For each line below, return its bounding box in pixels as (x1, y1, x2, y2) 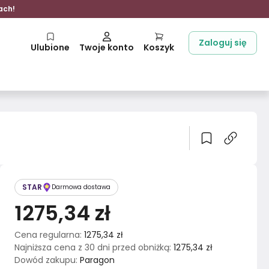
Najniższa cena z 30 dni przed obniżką (14, 241, 169, 253)
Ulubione (31, 41, 70, 53)
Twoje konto (79, 41, 134, 53)
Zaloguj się (199, 37, 247, 49)
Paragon (80, 254, 115, 266)
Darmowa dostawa (52, 183, 110, 192)
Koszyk (144, 41, 174, 53)
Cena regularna (14, 229, 80, 241)
